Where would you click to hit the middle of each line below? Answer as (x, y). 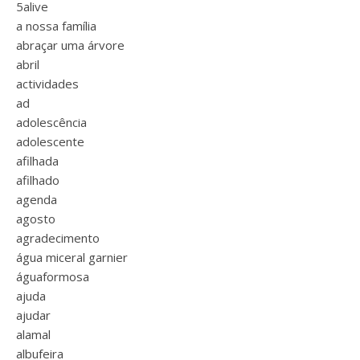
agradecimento (58, 238)
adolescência (51, 122)
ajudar (33, 315)
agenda (37, 199)
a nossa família (56, 26)
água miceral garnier (72, 257)
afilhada (37, 161)
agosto (36, 219)
